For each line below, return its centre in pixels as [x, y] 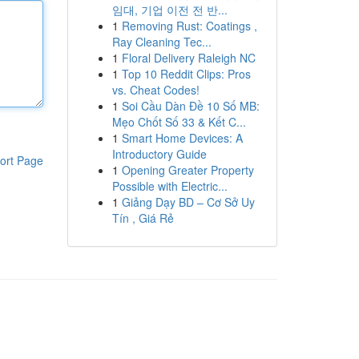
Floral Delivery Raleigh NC [188, 58]
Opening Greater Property [188, 170]
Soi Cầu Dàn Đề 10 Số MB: [190, 106]
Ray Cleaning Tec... [161, 42]
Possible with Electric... [169, 186]
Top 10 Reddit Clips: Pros [186, 74]
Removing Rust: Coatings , [189, 26]
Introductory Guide [159, 154]
